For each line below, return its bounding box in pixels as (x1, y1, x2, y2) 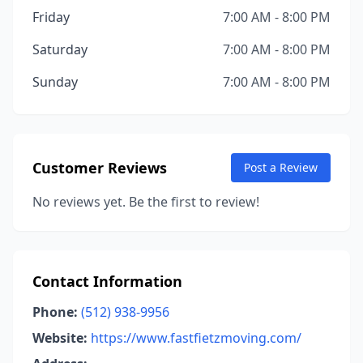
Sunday (32, 73, 78, 91)
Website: (32, 329, 88, 347)
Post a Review (244, 160, 318, 175)
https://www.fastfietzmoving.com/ (91, 329, 301, 347)
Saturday (32, 41, 88, 58)
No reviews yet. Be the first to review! (32, 193, 259, 211)
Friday (32, 8, 70, 26)
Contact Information (32, 271, 182, 291)
